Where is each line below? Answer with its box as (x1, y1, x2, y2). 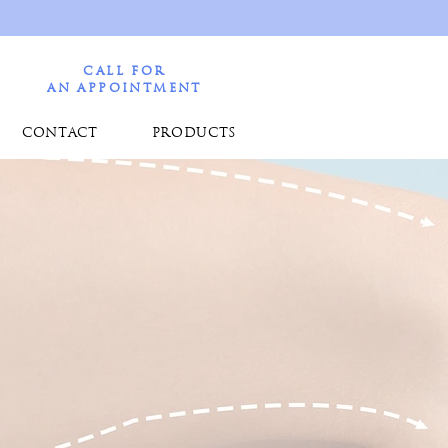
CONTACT (22, 127, 98, 140)
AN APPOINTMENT (47, 82, 202, 95)
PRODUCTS (151, 127, 236, 140)
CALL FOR (83, 66, 166, 78)
